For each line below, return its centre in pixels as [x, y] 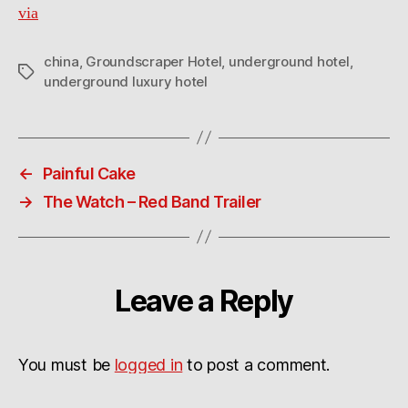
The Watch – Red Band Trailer [152, 201]
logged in [148, 364]
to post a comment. [256, 364]
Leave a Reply [204, 301]
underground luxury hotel [126, 81]
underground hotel [289, 61]
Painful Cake [89, 173]
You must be [66, 364]
